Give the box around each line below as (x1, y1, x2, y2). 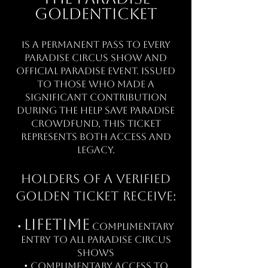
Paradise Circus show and (25, 52, 167, 63)
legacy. (77, 144, 115, 156)
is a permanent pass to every (21, 39, 170, 50)
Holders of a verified (21, 171, 170, 186)
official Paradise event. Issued (16, 65, 175, 77)
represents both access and (20, 131, 171, 142)
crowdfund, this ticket (31, 118, 161, 129)
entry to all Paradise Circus (20, 234, 171, 245)
